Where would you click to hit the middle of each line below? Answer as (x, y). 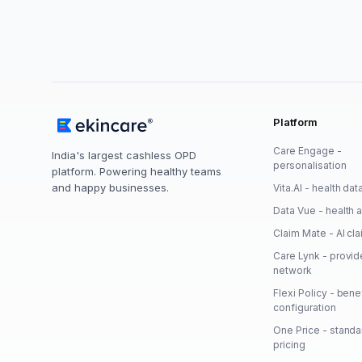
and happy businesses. (110, 187)
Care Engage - (307, 150)
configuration (305, 307)
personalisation (310, 165)
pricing (290, 344)
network (293, 270)
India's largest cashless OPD (124, 155)
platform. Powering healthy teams (137, 171)
